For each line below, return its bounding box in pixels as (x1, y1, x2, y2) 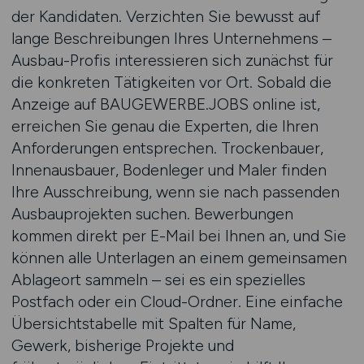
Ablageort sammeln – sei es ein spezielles (11, 270, 305, 289)
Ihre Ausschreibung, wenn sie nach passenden (11, 182, 340, 201)
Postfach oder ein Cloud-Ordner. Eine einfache (11, 292, 343, 311)
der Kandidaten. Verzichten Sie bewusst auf (11, 6, 320, 26)
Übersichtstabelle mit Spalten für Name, (11, 314, 296, 333)
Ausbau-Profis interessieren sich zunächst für (11, 50, 333, 70)
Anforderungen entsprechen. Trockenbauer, (11, 138, 323, 158)
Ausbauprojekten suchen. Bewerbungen (11, 204, 293, 223)
